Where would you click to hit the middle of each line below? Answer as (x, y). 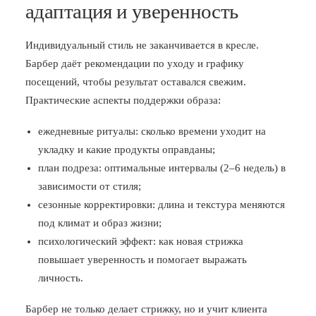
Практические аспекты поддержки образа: (123, 100)
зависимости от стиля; (90, 186)
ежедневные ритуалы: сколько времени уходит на (152, 131)
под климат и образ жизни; (100, 223)
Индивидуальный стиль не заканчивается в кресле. (142, 45)
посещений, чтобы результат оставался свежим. (136, 82)
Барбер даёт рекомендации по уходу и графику (135, 63)
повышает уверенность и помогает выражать (142, 260)
